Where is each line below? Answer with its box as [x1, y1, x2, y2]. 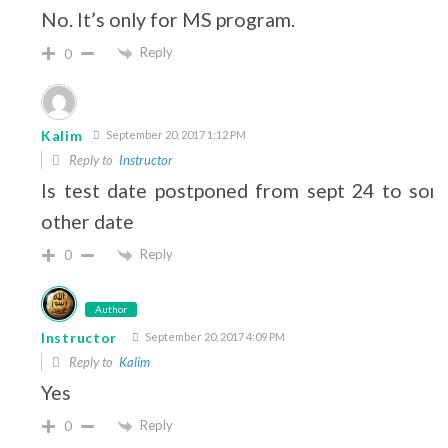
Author [95, 302, 127, 315]
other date [41, 210, 134, 234]
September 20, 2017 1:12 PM [103, 128, 246, 142]
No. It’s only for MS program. [41, 8, 295, 32]
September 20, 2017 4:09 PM [143, 329, 285, 343]
